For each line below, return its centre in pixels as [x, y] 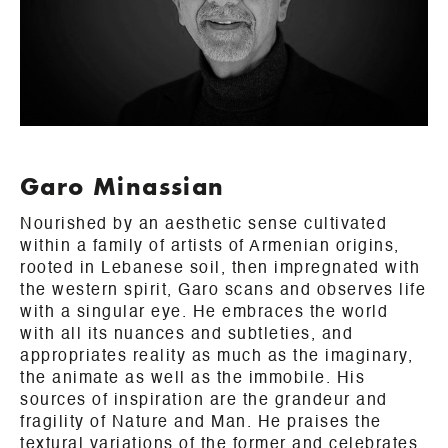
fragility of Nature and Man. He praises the [201, 422]
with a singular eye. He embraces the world [204, 312]
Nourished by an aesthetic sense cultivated [203, 224]
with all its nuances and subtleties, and [186, 334]
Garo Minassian [122, 186]
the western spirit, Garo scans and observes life [223, 290]
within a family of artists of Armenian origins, [210, 246]
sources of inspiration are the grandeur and [204, 400]
